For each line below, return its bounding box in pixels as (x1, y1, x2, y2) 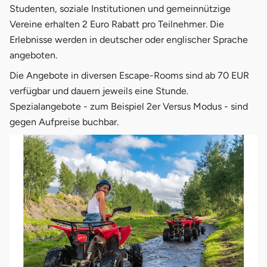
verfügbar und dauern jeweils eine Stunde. (10, 85, 188, 97)
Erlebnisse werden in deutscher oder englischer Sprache (10, 33, 248, 45)
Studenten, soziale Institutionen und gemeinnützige (10, 2, 231, 14)
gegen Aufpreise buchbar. (10, 116, 119, 128)
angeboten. (10, 49, 57, 61)
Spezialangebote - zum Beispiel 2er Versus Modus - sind (10, 100, 248, 112)
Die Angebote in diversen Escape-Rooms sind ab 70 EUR (10, 69, 249, 81)
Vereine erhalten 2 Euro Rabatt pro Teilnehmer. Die (10, 18, 224, 30)
